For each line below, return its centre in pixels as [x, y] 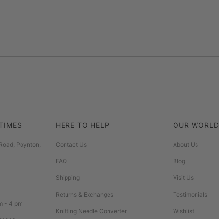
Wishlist [184, 211]
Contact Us [71, 144]
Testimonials [190, 194]
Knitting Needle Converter [91, 211]
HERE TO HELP [83, 125]
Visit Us [183, 177]
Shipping [68, 177]
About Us [186, 144]
